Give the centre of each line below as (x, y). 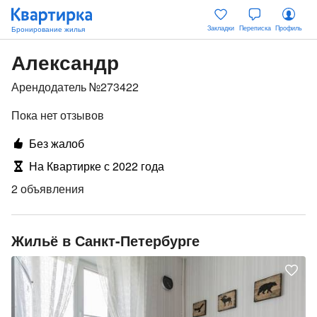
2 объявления (48, 189)
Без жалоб (57, 143)
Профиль (289, 28)
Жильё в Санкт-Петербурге (105, 240)
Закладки (221, 28)
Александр (65, 62)
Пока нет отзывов (58, 115)
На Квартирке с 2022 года (97, 166)
